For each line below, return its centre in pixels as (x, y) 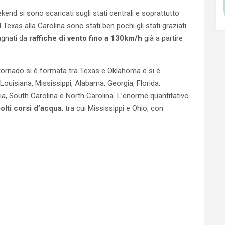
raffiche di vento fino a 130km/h (86, 38)
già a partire (162, 38)
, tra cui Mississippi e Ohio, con (113, 108)
